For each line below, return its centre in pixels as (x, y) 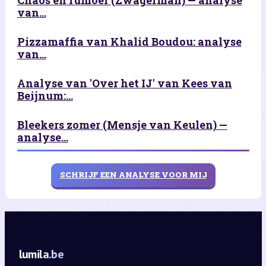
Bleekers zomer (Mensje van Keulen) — (122, 124)
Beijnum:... (45, 95)
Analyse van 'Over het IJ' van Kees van (124, 83)
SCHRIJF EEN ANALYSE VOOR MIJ (133, 175)
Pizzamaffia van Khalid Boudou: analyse (129, 41)
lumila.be (41, 254)
